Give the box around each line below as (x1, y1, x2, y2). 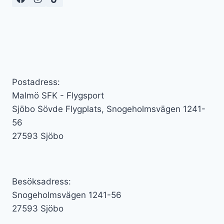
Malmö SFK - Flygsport (12, 90, 104, 100)
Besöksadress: (12, 176, 71, 186)
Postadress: (12, 77, 60, 87)
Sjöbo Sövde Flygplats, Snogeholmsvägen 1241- (12, 104, 205, 114)
